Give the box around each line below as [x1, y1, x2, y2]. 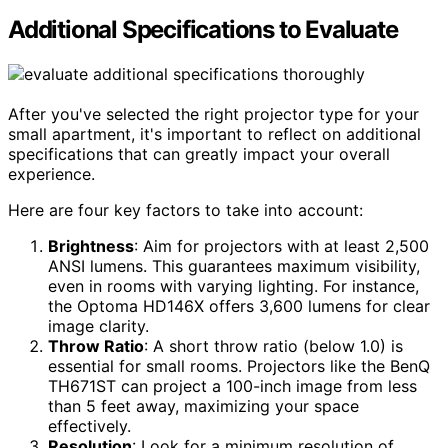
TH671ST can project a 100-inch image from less [48, 375, 417, 396]
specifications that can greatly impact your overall [8, 143, 390, 164]
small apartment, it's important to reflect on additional [8, 123, 421, 144]
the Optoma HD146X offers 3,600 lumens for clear [48, 295, 430, 316]
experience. [8, 163, 95, 184]
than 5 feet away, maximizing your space [48, 395, 359, 416]
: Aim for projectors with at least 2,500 [134, 235, 429, 256]
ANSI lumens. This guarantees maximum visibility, [48, 255, 420, 276]
